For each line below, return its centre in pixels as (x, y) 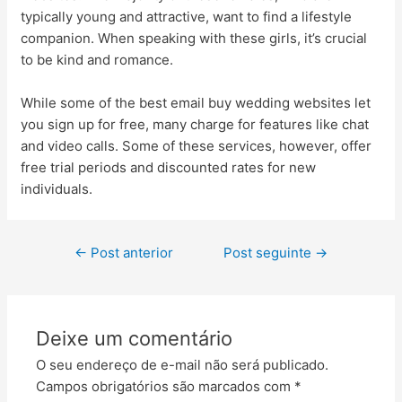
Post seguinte (270, 252)
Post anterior (130, 252)
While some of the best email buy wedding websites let (196, 102)
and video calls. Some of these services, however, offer (197, 145)
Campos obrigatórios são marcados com (166, 387)
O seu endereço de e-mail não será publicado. (183, 365)
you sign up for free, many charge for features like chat (195, 124)
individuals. (57, 188)
